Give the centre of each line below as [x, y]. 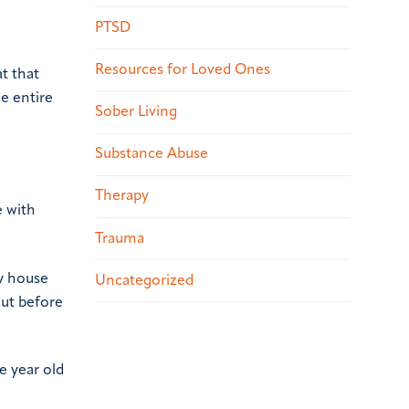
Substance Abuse [152, 155]
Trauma [120, 239]
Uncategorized [144, 281]
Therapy [122, 197]
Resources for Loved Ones [183, 70]
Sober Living [136, 112]
